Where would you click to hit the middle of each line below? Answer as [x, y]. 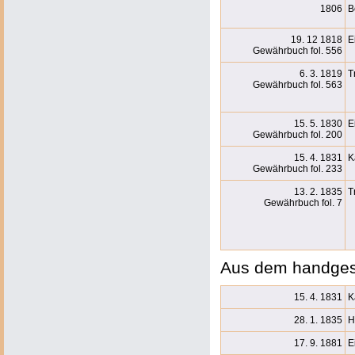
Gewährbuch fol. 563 [298, 85]
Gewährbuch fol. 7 [303, 203]
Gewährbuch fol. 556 [298, 51]
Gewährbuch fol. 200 [298, 135]
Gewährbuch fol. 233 [298, 169]
